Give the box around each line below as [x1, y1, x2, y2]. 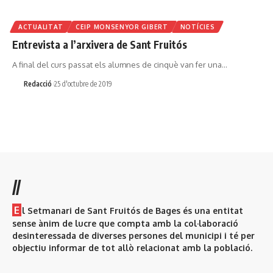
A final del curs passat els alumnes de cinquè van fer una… [12, 60, 227, 70]
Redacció [23, 79, 52, 88]
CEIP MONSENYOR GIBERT [76, 23, 168, 31]
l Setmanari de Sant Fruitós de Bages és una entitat [22, 205, 243, 216]
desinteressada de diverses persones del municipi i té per [12, 230, 255, 241]
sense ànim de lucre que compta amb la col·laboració [12, 218, 238, 229]
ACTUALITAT [18, 23, 63, 31]
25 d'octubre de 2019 [54, 79, 112, 88]
